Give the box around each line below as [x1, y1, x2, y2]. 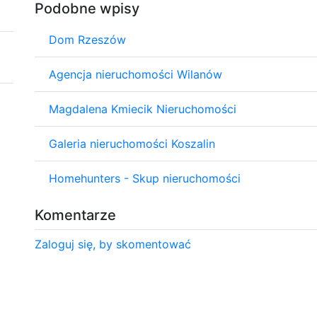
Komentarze [35, 206, 116, 224]
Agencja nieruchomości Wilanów [49, 67, 222, 81]
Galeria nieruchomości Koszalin [49, 136, 215, 151]
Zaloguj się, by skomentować [35, 236, 191, 251]
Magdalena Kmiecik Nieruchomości [49, 101, 236, 116]
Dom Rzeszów [49, 32, 126, 47]
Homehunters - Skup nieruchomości [49, 171, 241, 185]
